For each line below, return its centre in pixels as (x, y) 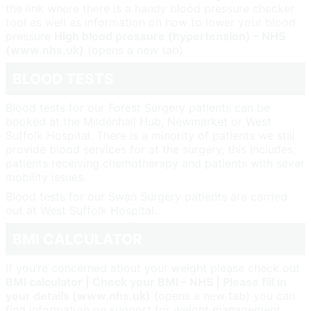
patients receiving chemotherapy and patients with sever (155, 163)
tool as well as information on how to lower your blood (151, 22)
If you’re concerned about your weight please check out (153, 268)
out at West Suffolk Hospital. (81, 210)
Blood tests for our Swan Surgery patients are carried (146, 196)
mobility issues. (46, 177)
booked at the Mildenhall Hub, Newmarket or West (138, 121)
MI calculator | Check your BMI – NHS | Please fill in (150, 281)
